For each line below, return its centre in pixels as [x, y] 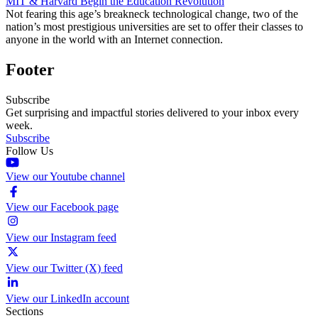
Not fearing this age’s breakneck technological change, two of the [152, 13]
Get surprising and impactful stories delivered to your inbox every [152, 112]
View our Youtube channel [65, 176]
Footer [30, 69]
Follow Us [29, 150]
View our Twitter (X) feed [64, 268]
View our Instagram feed [61, 237]
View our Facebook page [62, 207]
